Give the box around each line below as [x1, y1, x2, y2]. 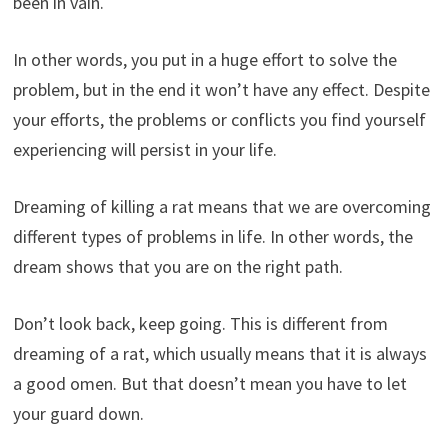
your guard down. [12, 401, 144, 425]
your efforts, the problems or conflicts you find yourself [12, 107, 426, 131]
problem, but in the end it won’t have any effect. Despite [12, 77, 430, 101]
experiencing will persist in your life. [12, 137, 277, 161]
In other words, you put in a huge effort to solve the [12, 47, 397, 71]
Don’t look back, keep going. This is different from [12, 311, 388, 335]
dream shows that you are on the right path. [12, 254, 343, 278]
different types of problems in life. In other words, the [12, 224, 413, 248]
